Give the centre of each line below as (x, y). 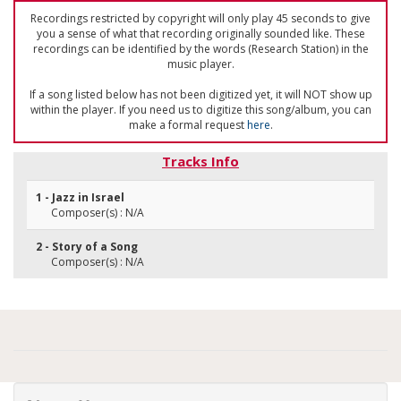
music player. (200, 64)
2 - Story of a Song (87, 247)
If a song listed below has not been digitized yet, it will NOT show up (200, 94)
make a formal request (188, 125)
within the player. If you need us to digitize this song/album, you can (200, 110)
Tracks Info (200, 161)
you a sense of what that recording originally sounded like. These (200, 34)
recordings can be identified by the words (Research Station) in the (200, 49)
